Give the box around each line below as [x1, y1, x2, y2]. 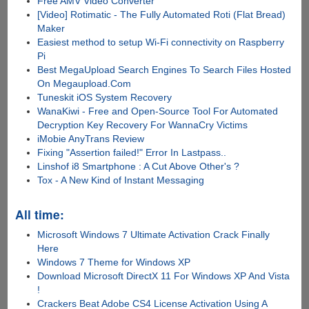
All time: [14, 205, 64, 223]
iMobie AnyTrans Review [37, 132, 145, 144]
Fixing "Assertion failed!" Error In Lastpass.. [37, 146, 227, 158]
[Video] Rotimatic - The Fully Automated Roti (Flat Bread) [37, 8, 286, 20]
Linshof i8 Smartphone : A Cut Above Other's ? [37, 160, 240, 172]
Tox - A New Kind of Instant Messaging [37, 174, 205, 186]
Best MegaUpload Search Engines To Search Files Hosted [37, 63, 292, 75]
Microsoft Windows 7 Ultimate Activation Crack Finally [37, 228, 270, 240]
